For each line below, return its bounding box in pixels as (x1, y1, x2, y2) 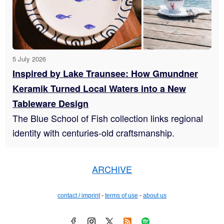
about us (143, 192, 166, 199)
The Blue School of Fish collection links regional (12, 111, 203, 125)
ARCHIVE (92, 162, 132, 176)
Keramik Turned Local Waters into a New (12, 82, 186, 95)
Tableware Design (12, 97, 88, 110)
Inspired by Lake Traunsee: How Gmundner (12, 67, 198, 80)
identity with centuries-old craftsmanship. (12, 126, 174, 139)
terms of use (105, 192, 138, 199)
